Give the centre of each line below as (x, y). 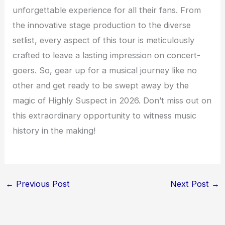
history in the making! (54, 131)
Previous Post (41, 184)
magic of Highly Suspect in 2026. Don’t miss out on (112, 101)
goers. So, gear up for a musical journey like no (105, 71)
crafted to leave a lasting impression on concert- (107, 55)
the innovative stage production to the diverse (102, 25)
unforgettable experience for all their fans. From (107, 10)
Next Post (191, 184)
